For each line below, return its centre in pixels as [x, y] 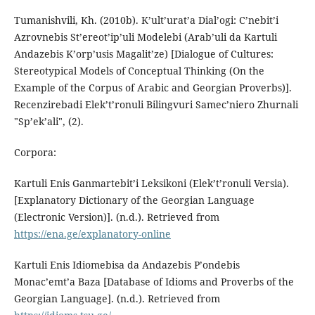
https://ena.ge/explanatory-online [92, 234]
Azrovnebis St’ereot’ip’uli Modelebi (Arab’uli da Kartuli [145, 37]
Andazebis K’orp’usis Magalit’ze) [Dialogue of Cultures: [143, 54]
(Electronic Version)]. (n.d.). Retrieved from [116, 217]
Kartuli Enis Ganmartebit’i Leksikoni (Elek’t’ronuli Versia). [151, 184]
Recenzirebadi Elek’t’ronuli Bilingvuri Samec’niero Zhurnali [156, 105]
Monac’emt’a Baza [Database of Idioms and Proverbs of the [154, 282]
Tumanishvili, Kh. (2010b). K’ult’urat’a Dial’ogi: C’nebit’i [146, 20]
